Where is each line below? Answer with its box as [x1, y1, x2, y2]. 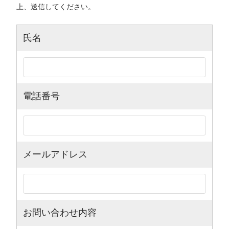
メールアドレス [23, 149, 87, 159]
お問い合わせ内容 [23, 208, 97, 218]
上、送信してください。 [16, 3, 95, 11]
